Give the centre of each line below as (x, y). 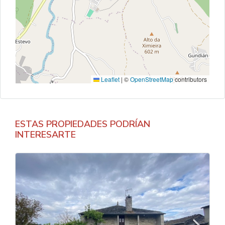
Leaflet (109, 79)
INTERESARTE (45, 135)
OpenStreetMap (152, 79)
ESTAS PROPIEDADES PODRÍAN (83, 124)
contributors (190, 79)
